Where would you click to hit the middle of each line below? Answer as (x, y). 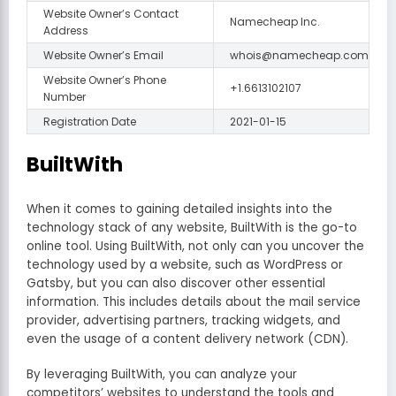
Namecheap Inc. (275, 22)
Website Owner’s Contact (111, 14)
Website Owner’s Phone (105, 80)
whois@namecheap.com (299, 56)
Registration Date (90, 122)
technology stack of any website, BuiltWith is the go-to (192, 227)
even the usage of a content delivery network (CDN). (187, 339)
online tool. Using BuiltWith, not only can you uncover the (195, 246)
